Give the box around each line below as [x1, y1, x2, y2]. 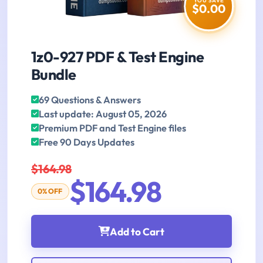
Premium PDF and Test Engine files [39, 122, 186, 134]
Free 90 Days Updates [39, 136, 134, 149]
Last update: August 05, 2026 [39, 108, 167, 120]
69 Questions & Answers [39, 94, 141, 106]
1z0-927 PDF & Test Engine [31, 48, 204, 67]
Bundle [31, 65, 76, 85]
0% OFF [38, 187, 63, 196]
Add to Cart [110, 225, 164, 238]
